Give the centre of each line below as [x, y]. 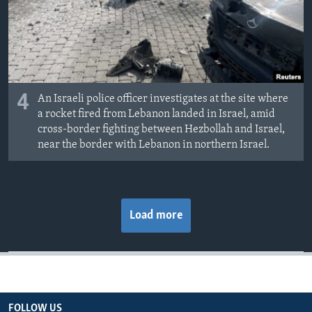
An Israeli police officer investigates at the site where [163, 99]
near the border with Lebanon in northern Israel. [154, 145]
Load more [156, 215]
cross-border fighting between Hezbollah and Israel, [161, 129]
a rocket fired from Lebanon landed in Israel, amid [156, 114]
